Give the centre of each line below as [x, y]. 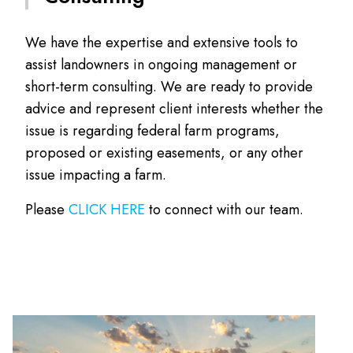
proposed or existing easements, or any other [164, 152]
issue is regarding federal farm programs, [152, 130]
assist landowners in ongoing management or [161, 64]
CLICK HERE [107, 209]
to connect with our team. [224, 209]
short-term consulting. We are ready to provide [169, 86]
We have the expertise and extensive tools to [162, 42]
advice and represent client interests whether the [174, 108]
